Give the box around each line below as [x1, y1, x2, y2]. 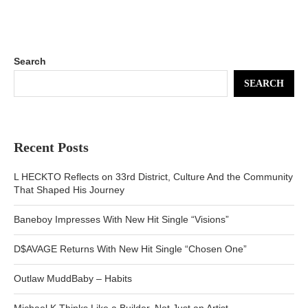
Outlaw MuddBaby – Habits [14, 273, 132, 285]
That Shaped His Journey [14, 184, 124, 196]
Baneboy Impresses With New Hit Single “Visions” [14, 214, 229, 225]
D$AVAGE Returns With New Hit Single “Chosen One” [14, 243, 247, 255]
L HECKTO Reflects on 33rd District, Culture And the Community [14, 171, 293, 183]
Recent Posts [14, 140, 89, 155]
